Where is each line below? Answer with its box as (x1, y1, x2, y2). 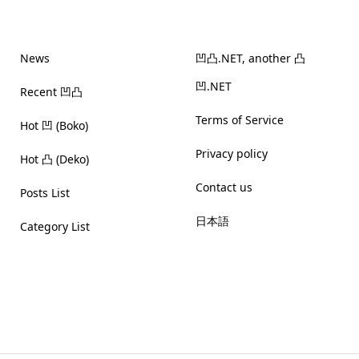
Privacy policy (195, 146, 268, 161)
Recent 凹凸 (19, 84, 83, 99)
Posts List (19, 185, 70, 200)
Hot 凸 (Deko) (19, 151, 89, 167)
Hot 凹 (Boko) (19, 118, 88, 133)
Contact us (195, 179, 252, 195)
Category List (19, 219, 90, 234)
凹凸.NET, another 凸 (195, 50, 305, 66)
